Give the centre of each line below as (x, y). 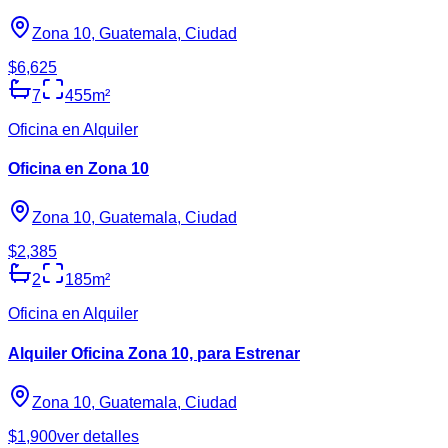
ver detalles (98, 436)
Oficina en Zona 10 (78, 168)
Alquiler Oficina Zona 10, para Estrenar (154, 353)
